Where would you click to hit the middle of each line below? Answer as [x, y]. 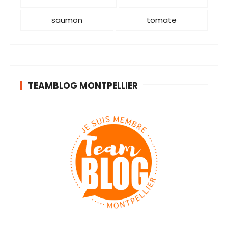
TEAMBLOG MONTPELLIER [83, 86]
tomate [161, 20]
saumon [67, 20]
